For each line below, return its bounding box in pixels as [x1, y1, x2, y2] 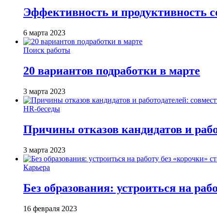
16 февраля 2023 [23, 204, 77, 213]
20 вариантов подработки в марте [23, 64, 200, 77]
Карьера [23, 163, 50, 171]
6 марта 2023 [23, 29, 65, 37]
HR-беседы [23, 104, 60, 113]
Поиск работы [23, 46, 70, 55]
